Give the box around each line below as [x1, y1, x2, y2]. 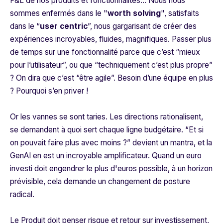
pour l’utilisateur [10, 60, 63, 70]
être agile [79, 73, 111, 83]
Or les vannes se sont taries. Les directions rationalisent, [10, 112, 203, 122]
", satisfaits [161, 8, 199, 18]
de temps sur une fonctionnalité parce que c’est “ [10, 47, 179, 57]
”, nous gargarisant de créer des [88, 21, 197, 31]
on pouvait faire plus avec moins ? [10, 138, 127, 148]
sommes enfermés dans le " [10, 8, 108, 18]
